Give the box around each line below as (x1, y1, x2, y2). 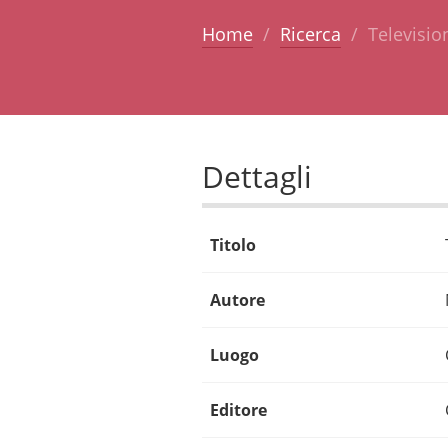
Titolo (209, 233, 256, 256)
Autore (209, 288, 265, 311)
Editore (209, 398, 267, 421)
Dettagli (201, 155, 312, 197)
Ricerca (279, 21, 341, 46)
